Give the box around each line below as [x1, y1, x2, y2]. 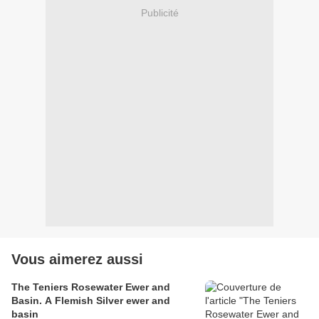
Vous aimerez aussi [11, 251, 143, 268]
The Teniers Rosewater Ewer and [11, 281, 170, 293]
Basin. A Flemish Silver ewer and [11, 295, 170, 307]
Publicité [140, 6, 179, 19]
